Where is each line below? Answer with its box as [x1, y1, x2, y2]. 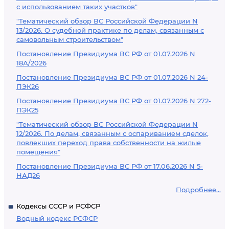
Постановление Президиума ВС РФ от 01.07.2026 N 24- [16, 73, 208, 81]
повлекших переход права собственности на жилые [16, 139, 201, 147]
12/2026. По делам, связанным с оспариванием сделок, [16, 129, 209, 138]
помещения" [16, 148, 60, 156]
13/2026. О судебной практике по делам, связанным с [16, 26, 204, 34]
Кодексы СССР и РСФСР [16, 202, 100, 210]
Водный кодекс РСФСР [16, 214, 98, 222]
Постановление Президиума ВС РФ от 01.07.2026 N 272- [16, 97, 211, 105]
